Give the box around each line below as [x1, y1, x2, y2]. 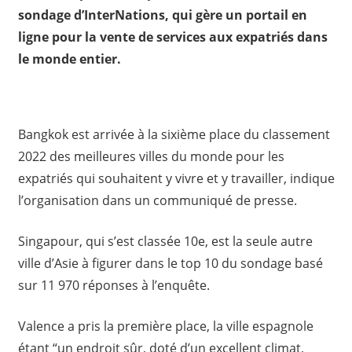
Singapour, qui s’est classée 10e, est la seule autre [17, 233, 313, 251]
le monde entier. [17, 50, 121, 68]
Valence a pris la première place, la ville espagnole [17, 317, 313, 335]
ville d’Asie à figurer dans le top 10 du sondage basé [17, 255, 323, 273]
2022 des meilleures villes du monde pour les [17, 148, 284, 166]
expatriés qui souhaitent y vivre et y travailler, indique [17, 170, 335, 188]
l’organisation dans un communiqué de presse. [17, 192, 297, 210]
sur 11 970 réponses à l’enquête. [17, 277, 210, 295]
